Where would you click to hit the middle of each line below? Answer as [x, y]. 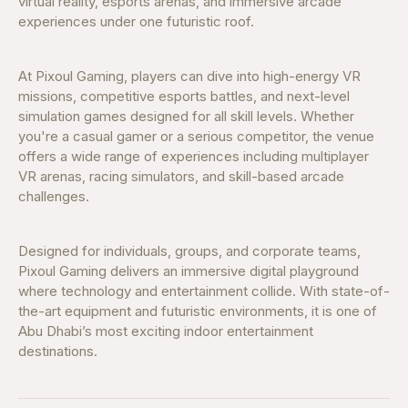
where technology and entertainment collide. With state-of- [204, 291]
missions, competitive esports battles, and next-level [184, 96]
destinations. [58, 351]
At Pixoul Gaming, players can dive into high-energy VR [189, 76]
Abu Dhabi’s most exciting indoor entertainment [166, 331]
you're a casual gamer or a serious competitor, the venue [196, 136]
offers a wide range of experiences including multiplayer [194, 156]
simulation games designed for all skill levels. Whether [186, 116]
